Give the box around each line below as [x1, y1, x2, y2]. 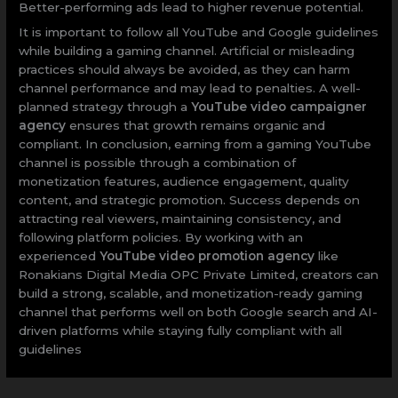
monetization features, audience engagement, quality [19, 174, 350, 189]
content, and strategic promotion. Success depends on [19, 193, 361, 208]
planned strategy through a [19, 99, 192, 115]
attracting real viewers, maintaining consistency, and [19, 211, 342, 227]
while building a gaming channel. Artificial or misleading [19, 44, 355, 59]
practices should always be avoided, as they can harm [19, 62, 351, 77]
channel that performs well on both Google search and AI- [19, 305, 378, 320]
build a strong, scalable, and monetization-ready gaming [19, 286, 363, 301]
